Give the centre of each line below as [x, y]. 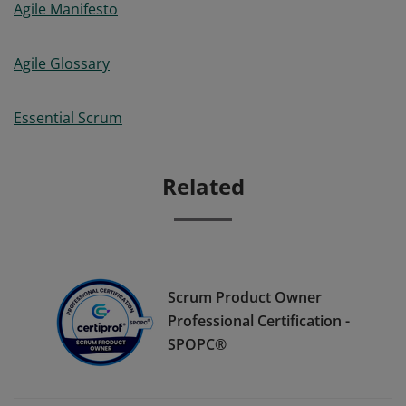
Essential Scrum [68, 118]
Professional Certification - [259, 320]
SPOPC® [197, 344]
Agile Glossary [62, 63]
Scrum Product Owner [245, 297]
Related [203, 186]
